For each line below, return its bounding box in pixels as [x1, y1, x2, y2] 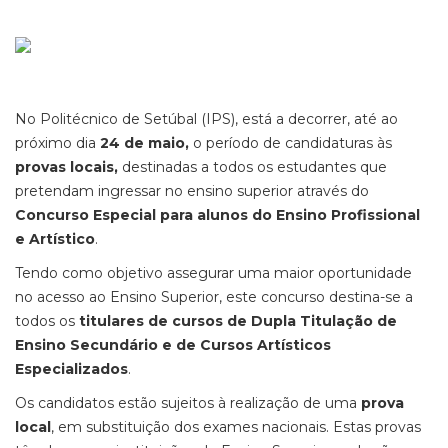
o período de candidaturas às [193, 134, 392, 152]
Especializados [15, 360, 128, 378]
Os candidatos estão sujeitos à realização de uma [15, 394, 361, 412]
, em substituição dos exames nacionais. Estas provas [51, 418, 421, 436]
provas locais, [15, 158, 122, 176]
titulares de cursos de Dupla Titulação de [79, 312, 397, 330]
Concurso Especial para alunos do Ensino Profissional [15, 206, 420, 224]
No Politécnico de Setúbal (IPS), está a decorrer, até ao [15, 110, 398, 128]
